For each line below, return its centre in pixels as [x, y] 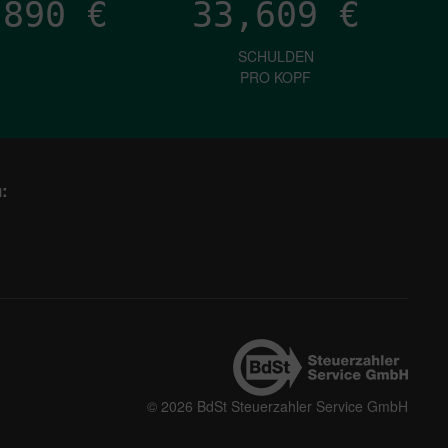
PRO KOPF [276, 76]
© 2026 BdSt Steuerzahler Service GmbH [278, 406]
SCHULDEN [275, 55]
